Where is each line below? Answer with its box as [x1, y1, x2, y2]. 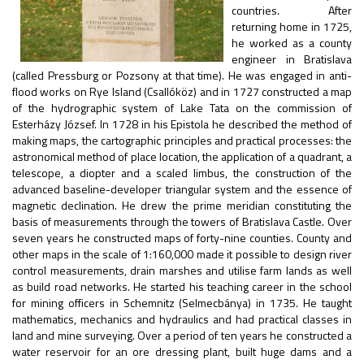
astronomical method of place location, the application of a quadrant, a [12, 148, 352, 165]
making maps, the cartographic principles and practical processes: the [12, 132, 352, 149]
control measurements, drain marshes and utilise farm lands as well [12, 262, 352, 279]
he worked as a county [232, 34, 352, 51]
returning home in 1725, [232, 18, 352, 35]
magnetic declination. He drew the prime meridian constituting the [12, 197, 352, 214]
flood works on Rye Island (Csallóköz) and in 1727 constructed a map [12, 83, 352, 100]
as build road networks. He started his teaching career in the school [12, 278, 352, 295]
